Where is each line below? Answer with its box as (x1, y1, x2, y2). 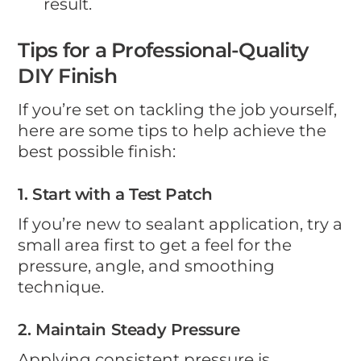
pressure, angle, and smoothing (18, 255, 276, 276)
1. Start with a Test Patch (18, 184, 214, 204)
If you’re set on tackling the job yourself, (18, 99, 338, 119)
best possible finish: (18, 141, 176, 161)
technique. (18, 276, 105, 297)
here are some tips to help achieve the (18, 120, 327, 140)
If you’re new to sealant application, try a (18, 214, 343, 234)
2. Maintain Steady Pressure (18, 319, 240, 339)
